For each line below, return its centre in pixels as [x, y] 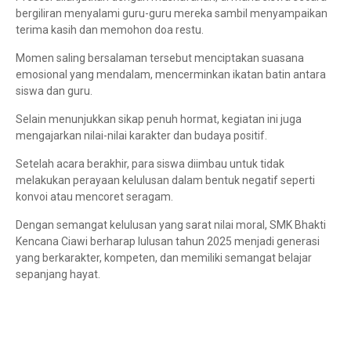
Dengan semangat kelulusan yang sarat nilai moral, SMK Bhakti [171, 225]
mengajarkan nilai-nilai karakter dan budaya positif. [141, 136]
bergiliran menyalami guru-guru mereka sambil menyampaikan [172, 14]
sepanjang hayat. [58, 275]
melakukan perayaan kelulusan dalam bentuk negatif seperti [165, 181]
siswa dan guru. [54, 91]
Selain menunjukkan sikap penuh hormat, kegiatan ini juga [159, 119]
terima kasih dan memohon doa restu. [110, 30]
